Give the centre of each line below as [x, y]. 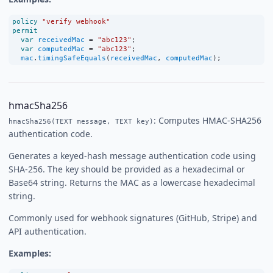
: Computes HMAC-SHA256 [207, 120]
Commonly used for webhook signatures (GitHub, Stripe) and [133, 218]
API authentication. [48, 231]
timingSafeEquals [72, 58]
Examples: [30, 253]
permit [25, 30]
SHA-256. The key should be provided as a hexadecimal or [127, 169]
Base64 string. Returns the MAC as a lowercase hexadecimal [132, 182]
